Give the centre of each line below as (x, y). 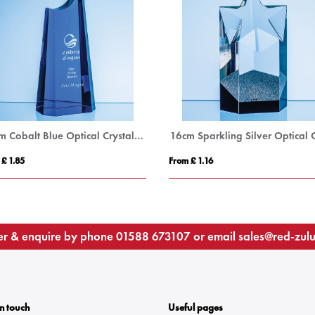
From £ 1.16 (191, 161)
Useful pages (195, 307)
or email (214, 236)
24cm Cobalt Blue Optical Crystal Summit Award (139, 136)
